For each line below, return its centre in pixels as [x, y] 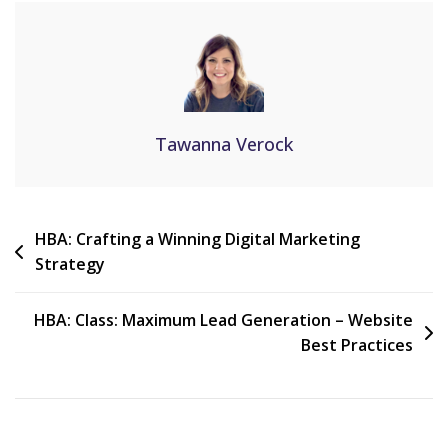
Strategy [70, 263]
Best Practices [357, 344]
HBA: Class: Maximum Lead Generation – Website [223, 319]
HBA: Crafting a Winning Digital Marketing [197, 238]
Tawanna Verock [224, 143]
